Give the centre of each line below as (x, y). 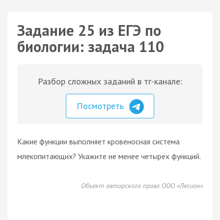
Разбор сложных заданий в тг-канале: (110, 81)
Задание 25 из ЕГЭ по (89, 30)
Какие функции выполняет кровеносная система (98, 141)
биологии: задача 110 (91, 46)
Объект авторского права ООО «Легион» (142, 185)
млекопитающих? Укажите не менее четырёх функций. (109, 156)
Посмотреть (101, 106)
